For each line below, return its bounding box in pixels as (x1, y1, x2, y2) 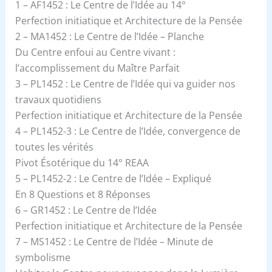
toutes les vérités (15, 140, 93, 154)
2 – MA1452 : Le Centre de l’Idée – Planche (15, 29, 204, 43)
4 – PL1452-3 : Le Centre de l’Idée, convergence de (15, 124, 240, 138)
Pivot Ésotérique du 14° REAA (15, 155, 149, 169)
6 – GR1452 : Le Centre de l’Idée (15, 203, 157, 217)
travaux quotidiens (15, 92, 101, 106)
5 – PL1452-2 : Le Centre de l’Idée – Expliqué (15, 171, 211, 185)
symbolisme (15, 250, 70, 264)
